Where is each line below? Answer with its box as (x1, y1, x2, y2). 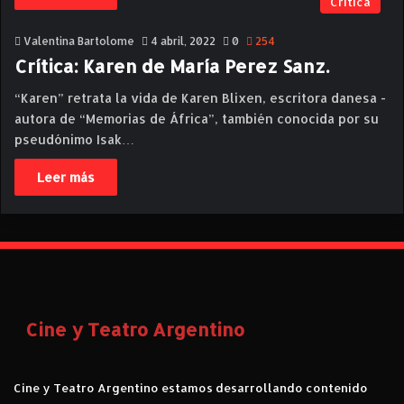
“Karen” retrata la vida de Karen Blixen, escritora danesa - (14, 90, 386, 106)
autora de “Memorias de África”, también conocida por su (14, 111, 379, 126)
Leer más (37, 170, 95, 185)
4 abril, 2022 (151, 34, 216, 48)
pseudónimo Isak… (14, 132, 134, 147)
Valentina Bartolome (23, 34, 134, 48)
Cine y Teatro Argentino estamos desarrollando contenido (14, 381, 368, 395)
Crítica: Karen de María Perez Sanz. (14, 54, 329, 78)
